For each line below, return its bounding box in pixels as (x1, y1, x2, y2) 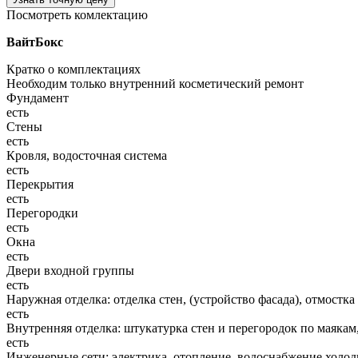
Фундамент (6, 90, 69, 105)
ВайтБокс (6, 34, 63, 49)
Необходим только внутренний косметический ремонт (6, 76, 304, 90)
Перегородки (6, 205, 78, 220)
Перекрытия (6, 177, 74, 191)
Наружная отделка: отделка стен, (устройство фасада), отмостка (6, 292, 355, 306)
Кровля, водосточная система (6, 148, 167, 162)
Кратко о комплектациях (6, 62, 141, 76)
